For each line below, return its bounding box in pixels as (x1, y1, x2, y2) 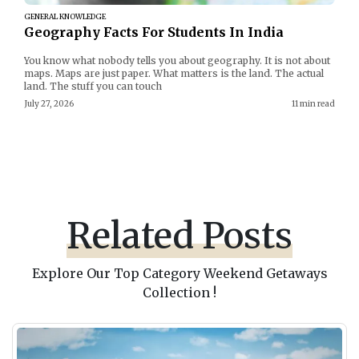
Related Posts (67, 213, 292, 259)
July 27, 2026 (24, 99, 74, 110)
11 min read (292, 99, 335, 110)
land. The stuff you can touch (24, 80, 162, 93)
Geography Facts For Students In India (24, 24, 284, 41)
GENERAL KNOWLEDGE (24, 12, 106, 22)
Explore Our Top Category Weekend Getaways (31, 265, 328, 282)
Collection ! (143, 284, 216, 301)
